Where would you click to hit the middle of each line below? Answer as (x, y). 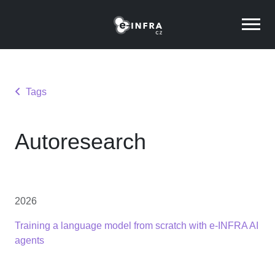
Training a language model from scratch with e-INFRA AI (137, 226)
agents (29, 241)
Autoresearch (80, 142)
